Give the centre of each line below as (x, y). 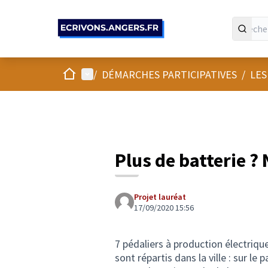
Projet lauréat (160, 197)
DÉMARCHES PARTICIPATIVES (169, 74)
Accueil (77, 73)
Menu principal (114, 74)
